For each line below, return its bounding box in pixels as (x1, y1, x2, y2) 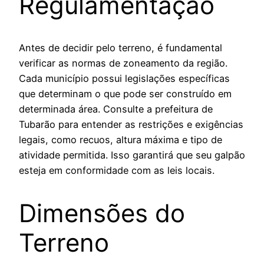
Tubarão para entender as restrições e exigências (19, 118, 243, 131)
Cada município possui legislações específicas (19, 72, 230, 85)
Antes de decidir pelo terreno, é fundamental (19, 42, 222, 54)
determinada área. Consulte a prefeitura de (19, 103, 213, 115)
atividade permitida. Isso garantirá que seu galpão (19, 149, 245, 161)
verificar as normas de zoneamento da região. (19, 57, 227, 70)
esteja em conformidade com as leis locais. (19, 164, 214, 177)
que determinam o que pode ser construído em (19, 88, 232, 100)
